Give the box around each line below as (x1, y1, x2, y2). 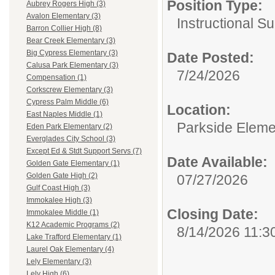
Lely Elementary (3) (26, 257, 91, 266)
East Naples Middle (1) (26, 110, 103, 119)
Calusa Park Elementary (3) (26, 61, 118, 70)
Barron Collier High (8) (26, 24, 102, 33)
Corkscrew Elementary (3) (26, 85, 113, 95)
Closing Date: (167, 206, 258, 222)
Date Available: (167, 154, 268, 170)
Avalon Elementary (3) (26, 12, 101, 21)
